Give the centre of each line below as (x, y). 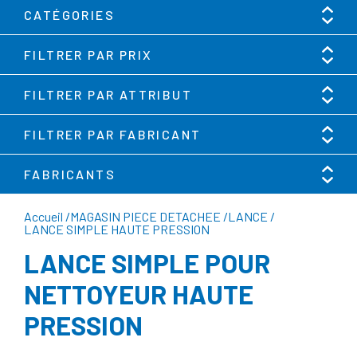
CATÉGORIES (69, 14)
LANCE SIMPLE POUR (147, 263)
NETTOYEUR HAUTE (139, 294)
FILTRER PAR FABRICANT (113, 134)
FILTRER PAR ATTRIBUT (108, 94)
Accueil (43, 216)
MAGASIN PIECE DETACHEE (145, 216)
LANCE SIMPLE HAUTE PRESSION (117, 229)
